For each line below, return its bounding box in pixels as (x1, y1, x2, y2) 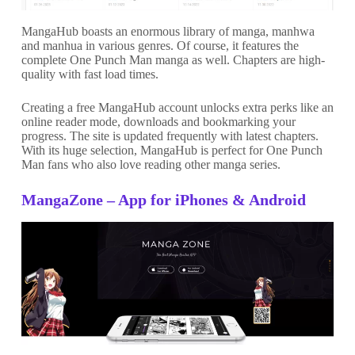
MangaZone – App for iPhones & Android (21, 191, 306, 209)
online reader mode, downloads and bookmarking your (21, 115, 296, 129)
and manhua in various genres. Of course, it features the (21, 39, 299, 53)
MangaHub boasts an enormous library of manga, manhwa (21, 25, 315, 39)
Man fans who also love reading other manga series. (21, 158, 281, 172)
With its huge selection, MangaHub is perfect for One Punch (21, 143, 323, 158)
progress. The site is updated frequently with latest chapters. (21, 129, 319, 143)
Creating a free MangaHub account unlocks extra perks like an (21, 101, 334, 115)
